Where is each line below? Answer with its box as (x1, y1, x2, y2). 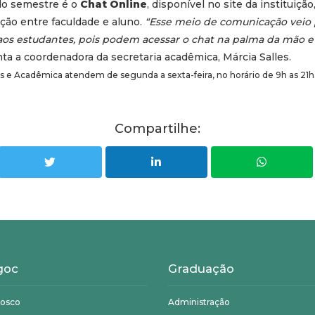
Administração (168, 297, 230, 308)
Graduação (168, 262, 234, 276)
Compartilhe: (115, 121, 200, 137)
